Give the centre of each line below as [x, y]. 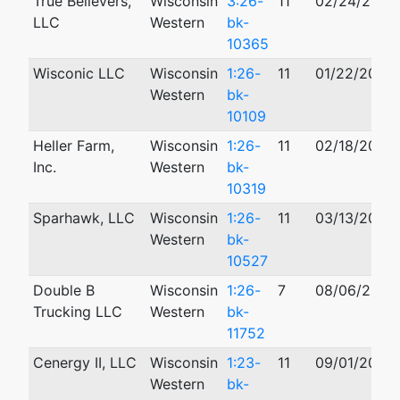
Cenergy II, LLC [84, 362]
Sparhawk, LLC [83, 218]
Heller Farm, [73, 146]
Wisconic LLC [79, 73]
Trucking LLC [77, 312]
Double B [63, 290]
